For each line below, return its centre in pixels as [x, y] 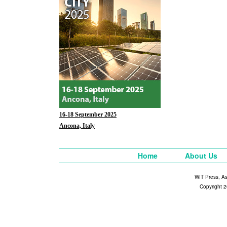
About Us [201, 155]
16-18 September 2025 [88, 114]
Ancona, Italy [77, 125]
